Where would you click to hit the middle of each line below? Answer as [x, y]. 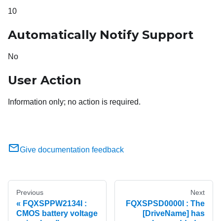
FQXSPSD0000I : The [165, 204]
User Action [45, 80]
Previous [30, 193]
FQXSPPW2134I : [55, 204]
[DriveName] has [174, 214]
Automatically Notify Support [101, 35]
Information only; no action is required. [74, 102]
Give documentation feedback [72, 150]
